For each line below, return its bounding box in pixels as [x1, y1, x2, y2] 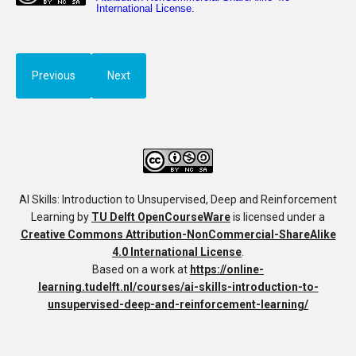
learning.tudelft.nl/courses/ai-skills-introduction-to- [37, 280, 319, 293]
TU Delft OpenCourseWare [91, 210, 230, 223]
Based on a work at [92, 262, 190, 276]
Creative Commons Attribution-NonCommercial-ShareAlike [20, 227, 336, 241]
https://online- [190, 262, 264, 276]
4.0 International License [112, 245, 242, 258]
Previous [32, 68, 75, 82]
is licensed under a [230, 210, 325, 223]
